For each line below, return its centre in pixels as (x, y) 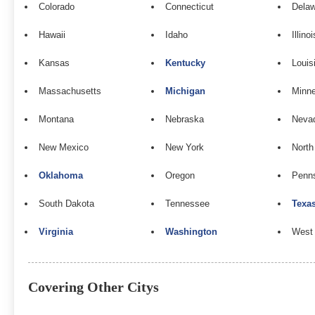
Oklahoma (61, 175)
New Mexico (64, 147)
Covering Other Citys (94, 287)
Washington (191, 232)
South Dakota (66, 204)
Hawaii (52, 35)
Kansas (54, 63)
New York (185, 147)
